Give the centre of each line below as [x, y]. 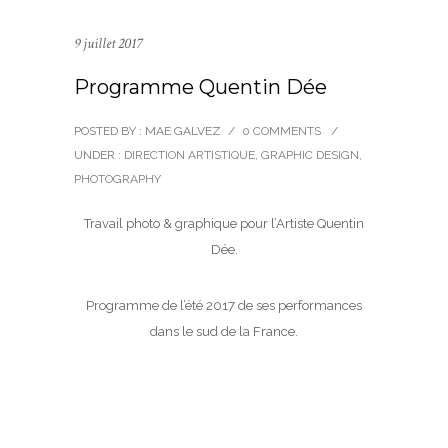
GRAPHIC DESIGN [310, 155]
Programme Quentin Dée [200, 87]
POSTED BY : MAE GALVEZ [147, 131]
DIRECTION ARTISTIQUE [188, 155]
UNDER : [97, 155]
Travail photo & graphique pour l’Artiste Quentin [224, 223]
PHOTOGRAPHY [117, 179]
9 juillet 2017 [108, 43]
